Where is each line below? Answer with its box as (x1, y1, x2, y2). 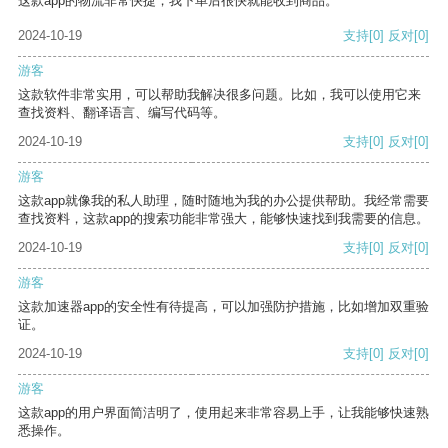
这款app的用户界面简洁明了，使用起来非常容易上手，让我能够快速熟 (18, 405, 429, 421)
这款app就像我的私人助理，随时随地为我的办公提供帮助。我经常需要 (18, 193, 429, 209)
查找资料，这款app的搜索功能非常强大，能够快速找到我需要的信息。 (18, 211, 429, 227)
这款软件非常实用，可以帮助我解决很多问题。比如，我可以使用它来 (18, 87, 421, 103)
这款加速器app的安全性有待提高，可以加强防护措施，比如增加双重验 (18, 299, 429, 315)
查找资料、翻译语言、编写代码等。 (18, 105, 226, 121)
